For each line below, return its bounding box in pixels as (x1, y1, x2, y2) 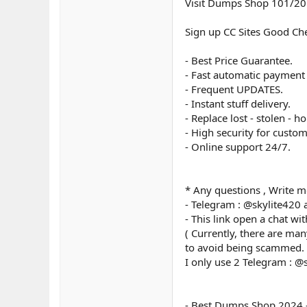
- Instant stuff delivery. (185, 97, 291, 111)
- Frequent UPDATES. (185, 82, 283, 97)
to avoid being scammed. (185, 241, 304, 255)
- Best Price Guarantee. (185, 53, 293, 68)
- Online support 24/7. (185, 140, 291, 154)
